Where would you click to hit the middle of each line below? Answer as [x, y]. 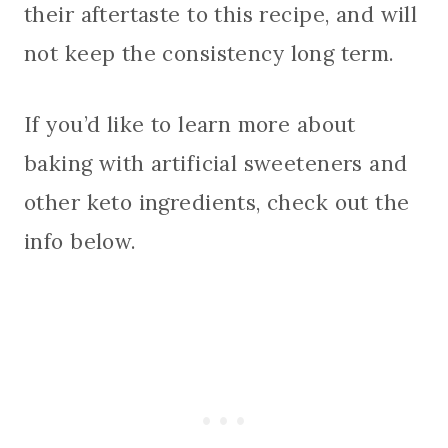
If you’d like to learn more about [190, 125]
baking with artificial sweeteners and [216, 164]
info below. [80, 242]
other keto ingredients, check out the [217, 203]
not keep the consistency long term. [209, 54]
